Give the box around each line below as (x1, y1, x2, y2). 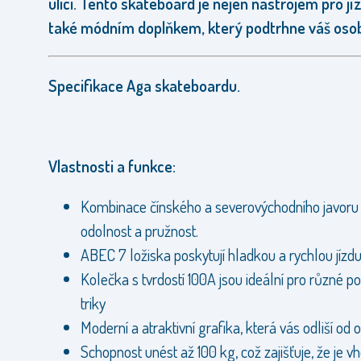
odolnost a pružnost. (81, 220, 198, 241)
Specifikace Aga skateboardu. (48, 75, 240, 96)
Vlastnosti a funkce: (48, 156, 176, 176)
